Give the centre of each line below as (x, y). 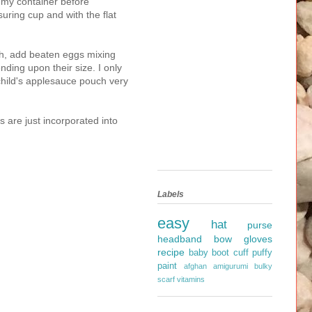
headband (180, 239)
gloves (258, 239)
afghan (195, 266)
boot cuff (230, 252)
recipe (171, 252)
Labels (171, 194)
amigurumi (231, 266)
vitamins (191, 279)
